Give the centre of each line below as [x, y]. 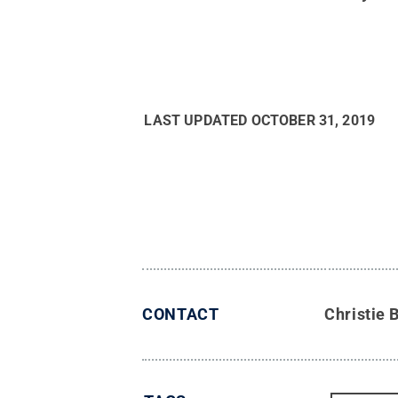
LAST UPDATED [198, 121]
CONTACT [181, 314]
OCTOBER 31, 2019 [313, 121]
